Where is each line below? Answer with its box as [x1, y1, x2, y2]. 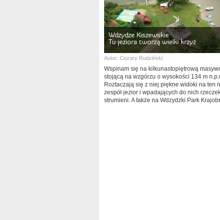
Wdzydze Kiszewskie [109, 30, 169, 39]
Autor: [104, 55, 120, 61]
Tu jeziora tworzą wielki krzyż [109, 37, 196, 46]
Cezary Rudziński [120, 55, 163, 61]
